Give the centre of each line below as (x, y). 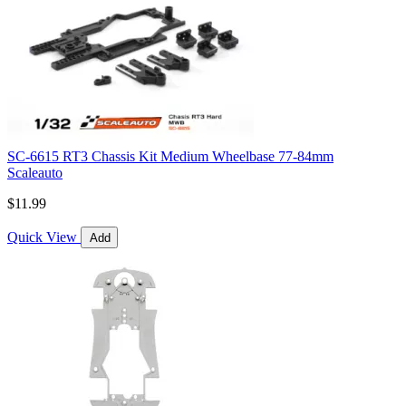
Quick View (42, 237)
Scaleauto (35, 173)
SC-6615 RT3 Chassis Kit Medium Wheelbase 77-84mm (170, 157)
